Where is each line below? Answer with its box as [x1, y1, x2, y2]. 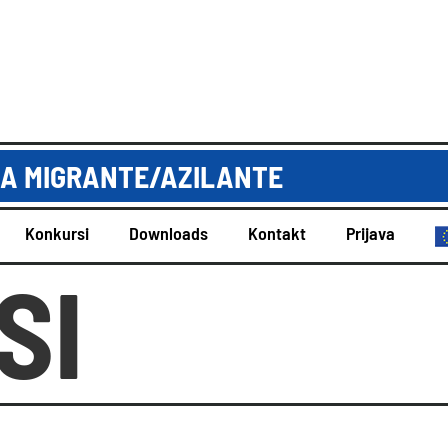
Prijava [346, 222, 395, 244]
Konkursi [25, 222, 89, 244]
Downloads [129, 222, 208, 244]
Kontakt [248, 222, 306, 244]
